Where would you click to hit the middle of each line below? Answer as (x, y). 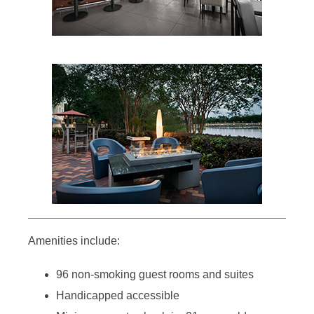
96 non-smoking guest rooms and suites (155, 274)
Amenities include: (74, 240)
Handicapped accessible (118, 295)
